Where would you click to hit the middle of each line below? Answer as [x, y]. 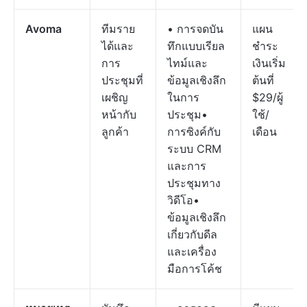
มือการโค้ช [195, 269]
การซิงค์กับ [194, 132]
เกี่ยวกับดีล [192, 234]
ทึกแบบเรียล [196, 46]
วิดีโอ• [183, 200]
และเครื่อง [192, 251]
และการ [187, 166]
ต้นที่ [263, 80]
